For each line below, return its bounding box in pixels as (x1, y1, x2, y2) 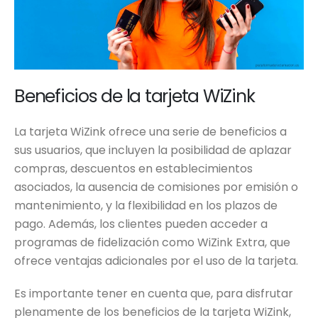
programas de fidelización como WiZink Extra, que (14, 234, 290, 251)
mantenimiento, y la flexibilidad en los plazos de (14, 197, 278, 214)
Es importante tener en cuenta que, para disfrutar (14, 285, 293, 302)
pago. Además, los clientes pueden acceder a (14, 216, 268, 233)
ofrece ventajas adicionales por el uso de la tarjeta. (14, 253, 298, 270)
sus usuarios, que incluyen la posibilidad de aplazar (14, 142, 292, 159)
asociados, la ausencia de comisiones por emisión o (14, 179, 298, 196)
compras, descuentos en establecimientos (14, 160, 253, 177)
